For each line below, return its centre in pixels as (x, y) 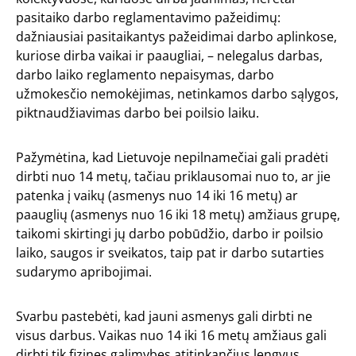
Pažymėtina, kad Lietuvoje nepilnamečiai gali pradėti (172, 157)
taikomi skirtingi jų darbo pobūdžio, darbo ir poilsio (170, 233)
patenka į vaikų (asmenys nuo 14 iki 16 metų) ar (157, 195)
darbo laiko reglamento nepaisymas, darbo (145, 74)
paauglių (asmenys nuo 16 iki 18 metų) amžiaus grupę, (178, 214)
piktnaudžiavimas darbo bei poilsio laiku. (137, 112)
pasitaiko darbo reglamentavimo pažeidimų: (148, 17)
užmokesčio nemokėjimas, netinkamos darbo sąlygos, (177, 93)
